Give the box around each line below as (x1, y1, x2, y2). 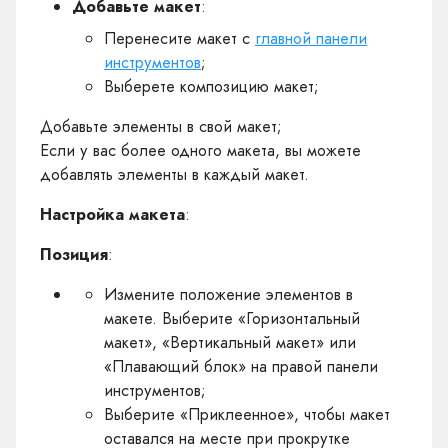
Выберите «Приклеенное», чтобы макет (104, 403, 390, 426)
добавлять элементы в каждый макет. (40, 163, 309, 186)
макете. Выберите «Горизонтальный (104, 307, 360, 330)
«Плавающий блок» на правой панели (104, 355, 378, 378)
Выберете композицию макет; (104, 75, 319, 98)
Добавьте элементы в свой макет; (40, 115, 282, 138)
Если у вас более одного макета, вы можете (40, 139, 361, 162)
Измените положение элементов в (104, 283, 353, 306)
